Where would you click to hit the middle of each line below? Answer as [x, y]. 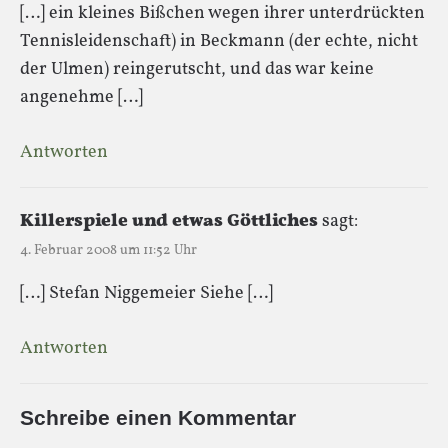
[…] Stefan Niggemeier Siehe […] [146, 293]
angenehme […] [81, 97]
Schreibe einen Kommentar [158, 417]
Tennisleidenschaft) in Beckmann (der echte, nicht [219, 41]
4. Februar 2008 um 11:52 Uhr [108, 250]
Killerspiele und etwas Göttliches [169, 221]
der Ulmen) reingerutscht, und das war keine [197, 69]
